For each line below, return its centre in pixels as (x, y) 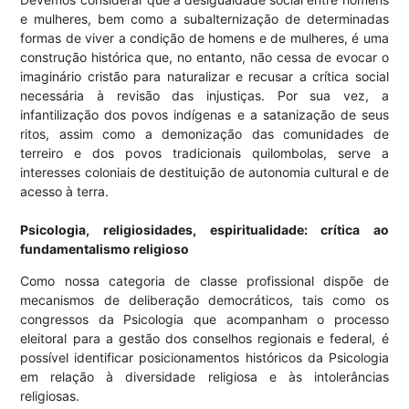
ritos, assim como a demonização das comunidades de (204, 134)
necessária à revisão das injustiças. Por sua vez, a (204, 96)
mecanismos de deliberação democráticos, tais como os (204, 300)
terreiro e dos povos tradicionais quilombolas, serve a (204, 153)
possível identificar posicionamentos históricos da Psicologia (204, 358)
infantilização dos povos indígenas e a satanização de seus (204, 115)
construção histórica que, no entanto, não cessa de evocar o (204, 58)
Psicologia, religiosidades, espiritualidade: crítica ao (204, 230)
